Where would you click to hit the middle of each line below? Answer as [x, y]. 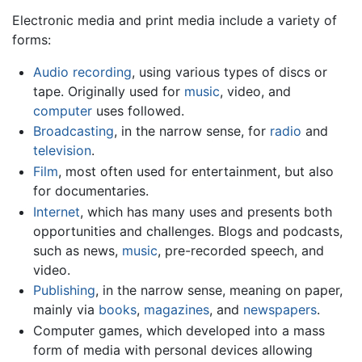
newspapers [280, 310]
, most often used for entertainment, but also [196, 171]
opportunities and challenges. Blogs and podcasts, [187, 231]
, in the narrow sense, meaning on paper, [219, 290]
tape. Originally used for [108, 91]
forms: [32, 39]
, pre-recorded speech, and [240, 250]
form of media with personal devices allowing [173, 349]
